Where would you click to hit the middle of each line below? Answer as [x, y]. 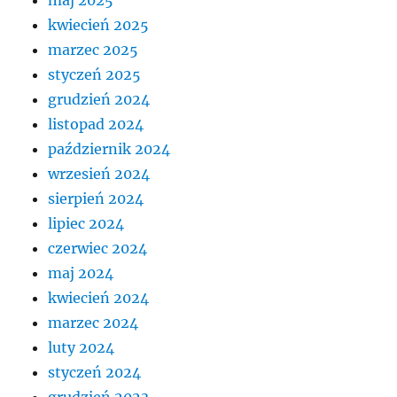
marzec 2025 [93, 50]
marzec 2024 [93, 323]
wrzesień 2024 [99, 174]
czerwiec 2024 [98, 249]
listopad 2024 [96, 125]
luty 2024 [82, 348]
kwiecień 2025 [99, 25]
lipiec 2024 [86, 224]
